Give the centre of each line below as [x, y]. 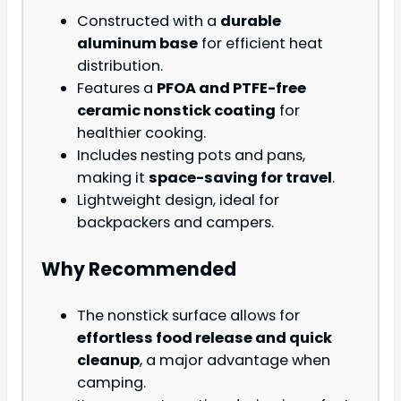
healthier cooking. [141, 133]
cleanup [108, 361]
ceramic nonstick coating [176, 111]
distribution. [120, 66]
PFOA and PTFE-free [231, 89]
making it [113, 178]
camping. [111, 383]
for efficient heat [260, 44]
